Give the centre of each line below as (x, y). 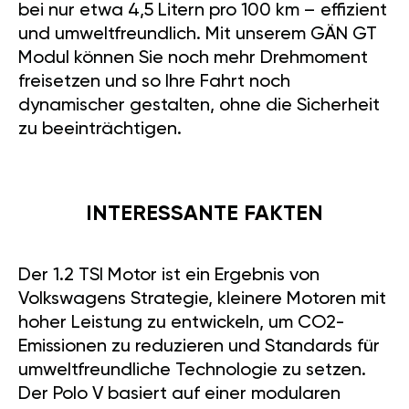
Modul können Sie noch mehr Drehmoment (193, 59)
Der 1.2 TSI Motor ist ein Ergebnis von (169, 276)
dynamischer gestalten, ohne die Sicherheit (199, 106)
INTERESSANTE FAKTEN (204, 215)
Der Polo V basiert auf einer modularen (179, 395)
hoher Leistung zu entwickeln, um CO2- (182, 324)
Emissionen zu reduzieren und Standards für (199, 347)
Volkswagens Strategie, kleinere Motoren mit (202, 300)
